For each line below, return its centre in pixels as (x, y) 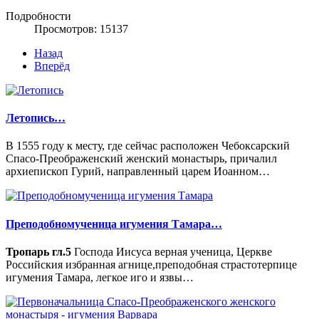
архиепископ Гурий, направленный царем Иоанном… (138, 172)
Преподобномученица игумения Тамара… (114, 224)
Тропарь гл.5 (38, 251)
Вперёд (52, 66)
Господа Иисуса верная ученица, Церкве (172, 251)
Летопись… (36, 118)
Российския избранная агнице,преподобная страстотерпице (151, 264)
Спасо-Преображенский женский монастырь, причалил (141, 159)
